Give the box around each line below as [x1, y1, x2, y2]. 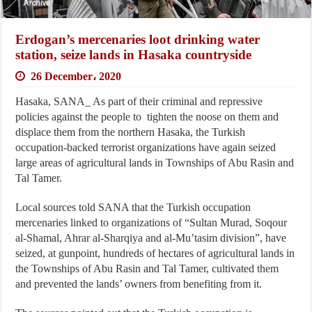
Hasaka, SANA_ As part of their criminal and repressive [15, 95, 263, 107]
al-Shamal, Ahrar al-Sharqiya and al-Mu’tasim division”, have [15, 231, 287, 244]
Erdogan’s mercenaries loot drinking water [15, 31, 260, 47]
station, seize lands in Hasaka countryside [15, 47, 252, 62]
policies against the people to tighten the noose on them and [15, 110, 279, 123]
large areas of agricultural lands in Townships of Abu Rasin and [15, 156, 295, 169]
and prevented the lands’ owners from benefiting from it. [15, 277, 263, 290]
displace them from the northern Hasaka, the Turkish [15, 125, 246, 138]
